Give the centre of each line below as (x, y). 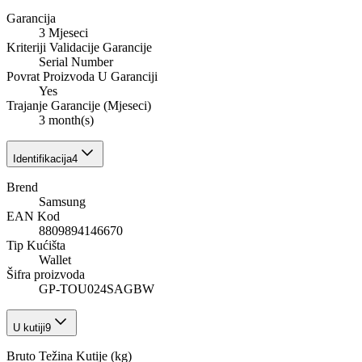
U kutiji (29, 328)
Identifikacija (42, 159)
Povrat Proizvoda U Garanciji (82, 77)
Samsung (62, 202)
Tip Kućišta (36, 246)
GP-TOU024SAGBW (97, 289)
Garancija (31, 19)
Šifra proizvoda (46, 275)
